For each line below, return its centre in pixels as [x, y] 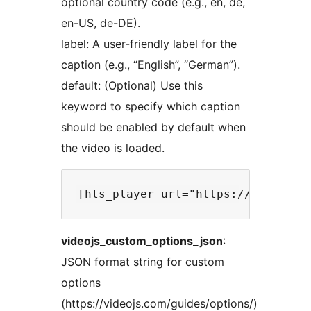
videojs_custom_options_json [142, 241]
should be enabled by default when [153, 127]
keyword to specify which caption [151, 107]
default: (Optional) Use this [132, 86]
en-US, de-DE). [101, 23]
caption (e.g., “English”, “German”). [151, 65]
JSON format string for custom [143, 262]
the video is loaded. [113, 148]
